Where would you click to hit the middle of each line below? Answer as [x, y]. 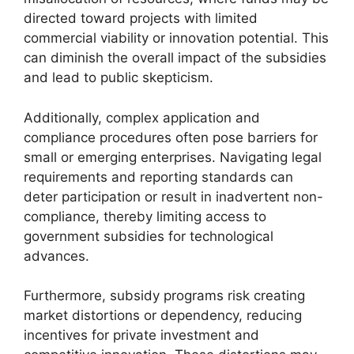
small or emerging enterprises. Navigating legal [173, 157]
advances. [56, 256]
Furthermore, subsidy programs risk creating [164, 296]
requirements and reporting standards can [158, 177]
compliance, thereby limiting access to [145, 216]
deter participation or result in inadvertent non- [173, 196]
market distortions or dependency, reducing [163, 315]
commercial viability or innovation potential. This [176, 38]
